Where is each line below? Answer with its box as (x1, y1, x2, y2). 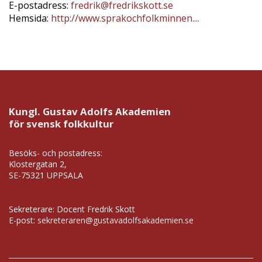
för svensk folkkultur (9, 117, 113, 130)
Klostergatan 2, (9, 158, 67, 170)
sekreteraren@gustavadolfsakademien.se (37, 215, 194, 226)
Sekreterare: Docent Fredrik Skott (9, 204, 135, 215)
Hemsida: (9, 12, 51, 25)
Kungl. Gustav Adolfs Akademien (9, 105, 171, 118)
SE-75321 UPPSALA (9, 170, 83, 181)
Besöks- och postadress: (9, 147, 102, 158)
